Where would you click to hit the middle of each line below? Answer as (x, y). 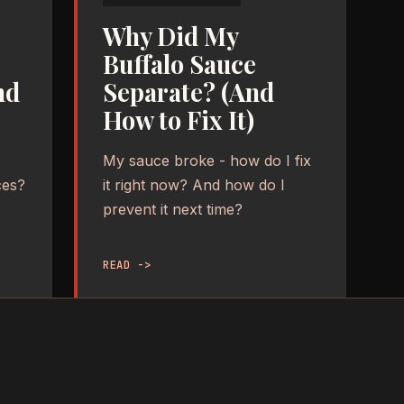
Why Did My (170, 36)
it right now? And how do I (194, 184)
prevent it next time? (173, 209)
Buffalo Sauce (179, 64)
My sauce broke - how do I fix (207, 160)
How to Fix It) (179, 119)
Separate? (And (188, 92)
